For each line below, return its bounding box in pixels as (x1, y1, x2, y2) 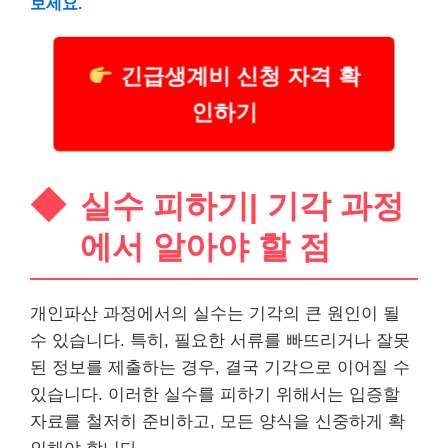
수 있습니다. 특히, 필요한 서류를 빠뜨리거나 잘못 (30, 331, 410, 350)
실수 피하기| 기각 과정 (80, 188, 404, 224)
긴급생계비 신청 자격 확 (123, 66, 348, 89)
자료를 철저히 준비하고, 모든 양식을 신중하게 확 (30, 412, 405, 431)
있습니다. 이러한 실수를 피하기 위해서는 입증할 (30, 385, 400, 404)
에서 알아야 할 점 (80, 229, 331, 265)
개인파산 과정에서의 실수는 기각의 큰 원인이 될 (30, 304, 400, 323)
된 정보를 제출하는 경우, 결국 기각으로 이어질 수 (30, 358, 410, 377)
